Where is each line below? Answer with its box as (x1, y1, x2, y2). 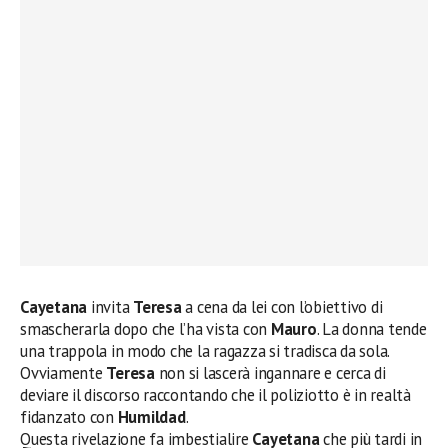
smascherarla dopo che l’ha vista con (20, 318, 271, 341)
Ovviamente (20, 362, 107, 385)
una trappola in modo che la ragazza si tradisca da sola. (20, 340, 391, 363)
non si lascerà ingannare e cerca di (154, 362, 386, 385)
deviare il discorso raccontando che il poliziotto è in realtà (20, 384, 411, 407)
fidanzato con (20, 406, 118, 429)
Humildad (117, 406, 186, 429)
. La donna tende (316, 318, 427, 341)
